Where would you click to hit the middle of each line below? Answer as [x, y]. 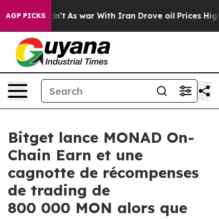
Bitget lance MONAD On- [101, 137]
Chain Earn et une [75, 155]
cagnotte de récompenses [103, 173]
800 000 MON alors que [98, 208]
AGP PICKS [26, 16]
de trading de [59, 190]
